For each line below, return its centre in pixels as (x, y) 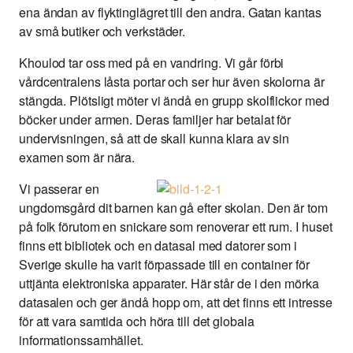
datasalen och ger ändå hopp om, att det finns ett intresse (176, 303)
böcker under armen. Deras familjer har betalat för (155, 120)
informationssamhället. (81, 340)
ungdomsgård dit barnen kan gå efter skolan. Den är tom (173, 208)
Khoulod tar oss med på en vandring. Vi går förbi (152, 63)
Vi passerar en (59, 189)
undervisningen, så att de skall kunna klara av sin (154, 139)
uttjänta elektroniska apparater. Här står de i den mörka (169, 284)
